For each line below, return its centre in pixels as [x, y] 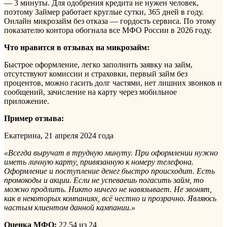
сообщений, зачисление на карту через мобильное [90, 92]
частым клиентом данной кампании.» [70, 207]
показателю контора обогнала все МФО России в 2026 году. [108, 30]
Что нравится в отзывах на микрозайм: [77, 47]
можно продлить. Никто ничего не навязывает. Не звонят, [108, 189]
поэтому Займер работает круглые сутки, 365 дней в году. [104, 12]
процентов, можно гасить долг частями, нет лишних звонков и [113, 83]
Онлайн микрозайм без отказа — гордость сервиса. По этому [110, 21]
